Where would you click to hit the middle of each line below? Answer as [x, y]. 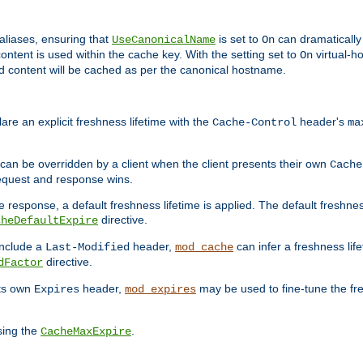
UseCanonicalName [164, 40]
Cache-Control [254, 122]
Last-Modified [88, 247]
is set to [239, 39]
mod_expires [160, 289]
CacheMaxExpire [86, 331]
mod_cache [204, 247]
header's [322, 121]
